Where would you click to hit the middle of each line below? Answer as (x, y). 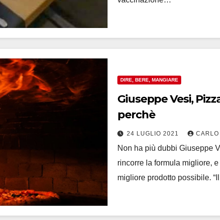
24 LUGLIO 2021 (154, 133)
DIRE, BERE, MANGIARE (149, 80)
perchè (136, 114)
